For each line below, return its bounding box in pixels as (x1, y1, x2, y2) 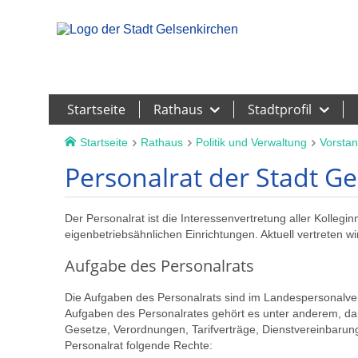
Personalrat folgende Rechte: (64, 339, 213, 352)
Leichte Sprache (270, 4, 346, 17)
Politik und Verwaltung (196, 136, 308, 149)
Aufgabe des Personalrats (64, 255, 254, 277)
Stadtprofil (248, 101, 312, 118)
